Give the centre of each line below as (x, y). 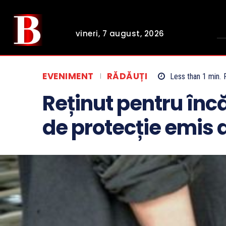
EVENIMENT (68, 76)
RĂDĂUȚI (127, 76)
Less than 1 (188, 77)
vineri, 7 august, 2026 (120, 34)
